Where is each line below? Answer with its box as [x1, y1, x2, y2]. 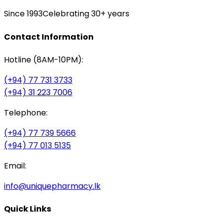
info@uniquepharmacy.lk [4, 180, 101, 192]
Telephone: [4, 107, 48, 118]
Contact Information [4, 31, 94, 43]
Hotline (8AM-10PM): [4, 54, 83, 65]
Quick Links [4, 203, 51, 215]
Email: [4, 160, 26, 171]
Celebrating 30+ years [43, 8, 129, 20]
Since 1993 [4, 8, 43, 20]
